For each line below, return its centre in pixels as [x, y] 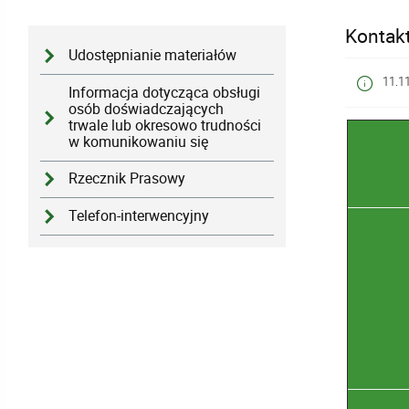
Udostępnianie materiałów [153, 55]
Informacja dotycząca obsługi [165, 92]
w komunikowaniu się [139, 142]
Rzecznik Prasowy [127, 179]
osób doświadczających [147, 109]
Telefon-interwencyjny [139, 216]
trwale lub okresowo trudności [165, 125]
